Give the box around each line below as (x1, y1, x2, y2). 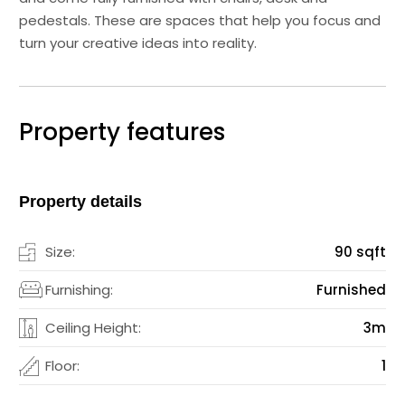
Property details (19, 193, 143, 212)
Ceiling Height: (45, 318, 142, 338)
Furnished (316, 280, 386, 300)
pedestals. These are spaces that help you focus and (19, 11, 381, 31)
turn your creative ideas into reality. (19, 33, 258, 53)
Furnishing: (45, 280, 114, 300)
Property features (19, 116, 226, 149)
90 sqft (334, 242, 386, 262)
